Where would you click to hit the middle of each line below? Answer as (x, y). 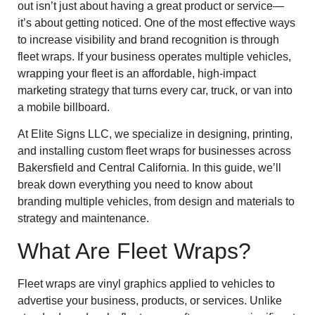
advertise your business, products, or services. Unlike (150, 300)
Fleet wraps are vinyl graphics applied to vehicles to (146, 283)
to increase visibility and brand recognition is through (148, 40)
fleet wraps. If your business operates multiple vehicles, (154, 57)
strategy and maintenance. (83, 219)
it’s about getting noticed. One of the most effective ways (156, 23)
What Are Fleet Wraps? (134, 251)
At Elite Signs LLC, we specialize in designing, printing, (155, 134)
